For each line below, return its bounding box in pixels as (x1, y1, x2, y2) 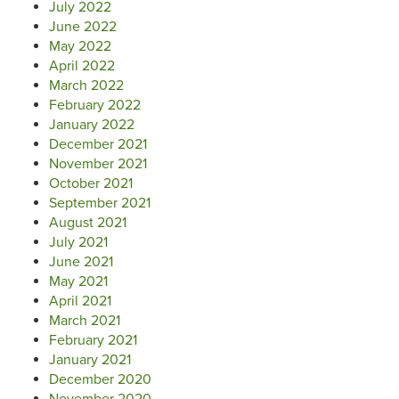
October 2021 (49, 174, 133, 192)
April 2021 (49, 291, 111, 310)
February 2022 (49, 95, 141, 114)
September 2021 (49, 193, 151, 212)
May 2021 (49, 272, 108, 290)
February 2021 (49, 330, 137, 349)
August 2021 (49, 213, 126, 232)
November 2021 (49, 154, 147, 173)
